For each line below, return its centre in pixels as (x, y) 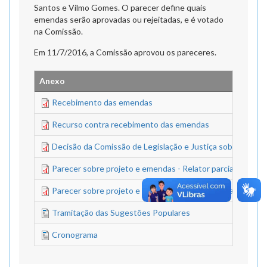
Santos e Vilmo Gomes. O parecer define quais (120, 7)
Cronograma (75, 235)
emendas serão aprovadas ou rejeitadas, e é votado (129, 19)
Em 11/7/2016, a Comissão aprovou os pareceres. (125, 52)
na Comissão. (58, 31)
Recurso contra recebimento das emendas (131, 124)
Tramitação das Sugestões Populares (121, 212)
